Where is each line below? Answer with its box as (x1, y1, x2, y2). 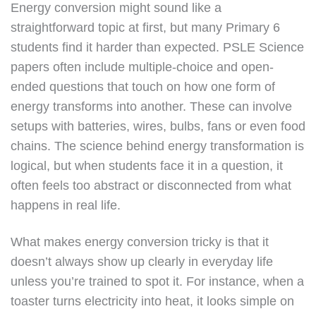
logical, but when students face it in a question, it (11, 159, 283, 173)
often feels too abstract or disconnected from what (11, 178, 291, 193)
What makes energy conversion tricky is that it (11, 235, 269, 249)
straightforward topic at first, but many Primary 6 (11, 20, 280, 35)
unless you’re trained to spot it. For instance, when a (11, 274, 304, 288)
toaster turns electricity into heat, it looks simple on (11, 294, 294, 308)
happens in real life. (11, 198, 121, 212)
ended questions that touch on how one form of (11, 80, 275, 94)
